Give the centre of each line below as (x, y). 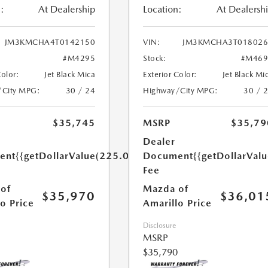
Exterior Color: (170, 74)
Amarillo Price (178, 203)
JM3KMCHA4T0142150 (50, 42)
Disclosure (160, 226)
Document (168, 156)
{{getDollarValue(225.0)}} (78, 156)
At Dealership (67, 9)
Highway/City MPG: (181, 91)
